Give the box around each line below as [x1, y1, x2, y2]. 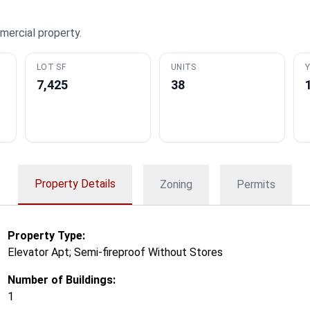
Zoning [160, 178, 192, 191]
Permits [237, 178, 275, 191]
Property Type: [7, 229, 85, 242]
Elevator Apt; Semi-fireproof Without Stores [7, 246, 223, 259]
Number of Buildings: [7, 273, 116, 286]
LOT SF [37, 62, 66, 72]
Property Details [35, 177, 116, 190]
